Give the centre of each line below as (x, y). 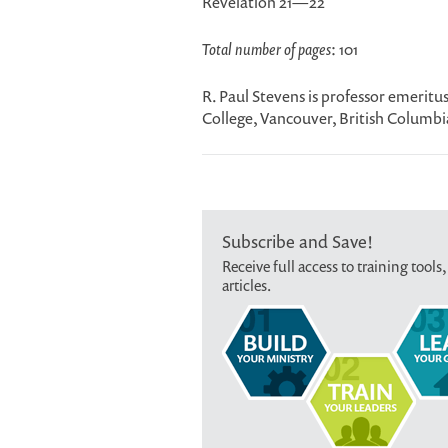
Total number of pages (266, 49)
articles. (246, 285)
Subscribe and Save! (297, 241)
